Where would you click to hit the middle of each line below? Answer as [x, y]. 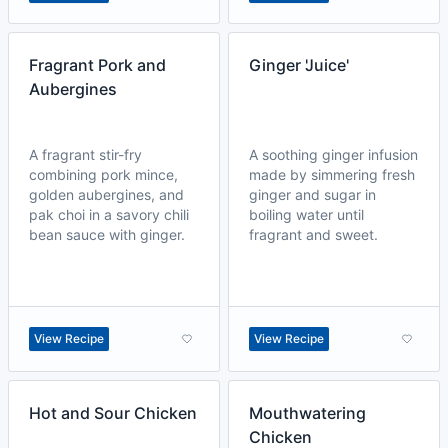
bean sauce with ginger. [107, 234]
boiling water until [306, 214]
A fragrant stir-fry [85, 154]
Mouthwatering [307, 413]
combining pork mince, [103, 174]
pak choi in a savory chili [109, 214]
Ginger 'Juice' [299, 65]
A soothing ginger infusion [333, 154]
